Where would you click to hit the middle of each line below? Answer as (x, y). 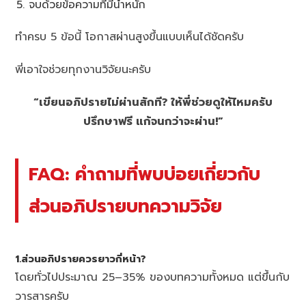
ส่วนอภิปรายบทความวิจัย (126, 207)
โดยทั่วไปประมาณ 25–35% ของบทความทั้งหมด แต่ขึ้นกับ (153, 277)
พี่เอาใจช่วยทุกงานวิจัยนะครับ (83, 70)
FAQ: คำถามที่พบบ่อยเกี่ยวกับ (145, 175)
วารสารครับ (42, 296)
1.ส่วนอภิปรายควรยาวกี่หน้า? (81, 259)
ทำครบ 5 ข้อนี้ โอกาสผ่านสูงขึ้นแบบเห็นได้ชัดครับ (130, 37)
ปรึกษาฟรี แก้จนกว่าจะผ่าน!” (153, 122)
